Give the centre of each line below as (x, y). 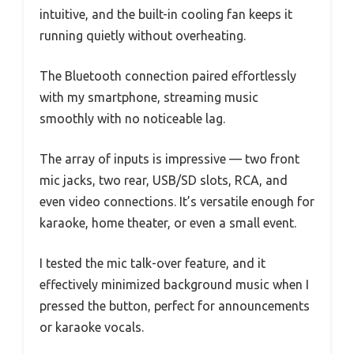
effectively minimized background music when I (174, 285)
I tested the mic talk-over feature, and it (153, 264)
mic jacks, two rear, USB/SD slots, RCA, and (164, 181)
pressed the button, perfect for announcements (175, 306)
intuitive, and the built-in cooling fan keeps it (166, 15)
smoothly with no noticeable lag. (132, 119)
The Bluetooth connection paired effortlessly (168, 76)
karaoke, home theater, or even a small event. (168, 223)
